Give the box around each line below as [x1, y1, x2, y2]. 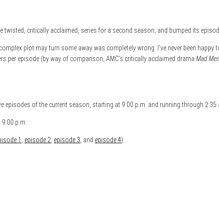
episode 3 [54, 135, 80, 144]
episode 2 [24, 135, 51, 144]
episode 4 [95, 135, 121, 144]
